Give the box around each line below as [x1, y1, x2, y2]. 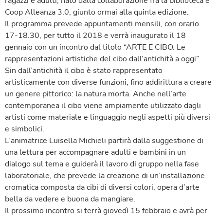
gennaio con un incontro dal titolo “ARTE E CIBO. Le [5, 41, 185, 53]
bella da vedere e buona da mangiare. [5, 193, 135, 204]
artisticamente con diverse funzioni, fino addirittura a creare [5, 76, 212, 88]
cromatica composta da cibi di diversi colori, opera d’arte [5, 182, 200, 193]
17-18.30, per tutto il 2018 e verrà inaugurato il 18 [5, 30, 186, 41]
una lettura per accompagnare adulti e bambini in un [5, 146, 186, 158]
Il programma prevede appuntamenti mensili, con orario [5, 18, 199, 29]
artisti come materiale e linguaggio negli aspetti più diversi [5, 111, 210, 123]
